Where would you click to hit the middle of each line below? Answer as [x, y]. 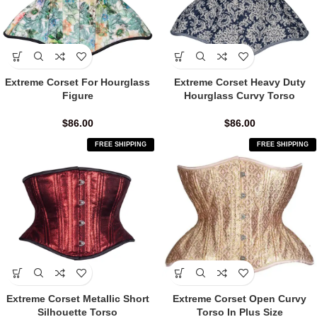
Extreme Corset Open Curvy [240, 299]
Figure [77, 96]
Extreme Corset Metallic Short [77, 299]
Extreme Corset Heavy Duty [240, 82]
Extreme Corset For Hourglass [77, 82]
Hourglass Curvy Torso [240, 96]
